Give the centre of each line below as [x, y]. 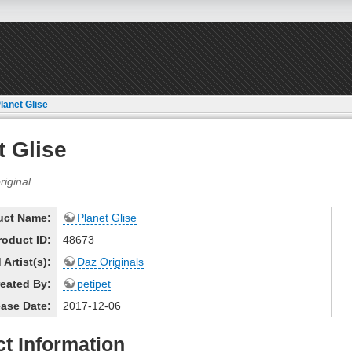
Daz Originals [110, 262]
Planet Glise [107, 218]
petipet [94, 284]
